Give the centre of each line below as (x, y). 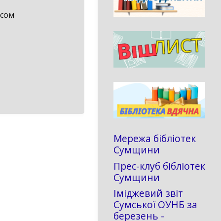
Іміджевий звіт (148, 193)
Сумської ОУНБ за (155, 205)
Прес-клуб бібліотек (159, 166)
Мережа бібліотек (155, 139)
